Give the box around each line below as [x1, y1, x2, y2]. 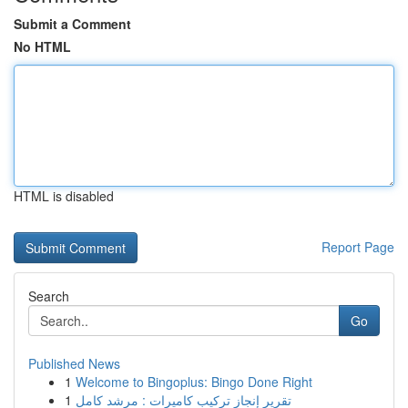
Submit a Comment [14, 15, 131, 33]
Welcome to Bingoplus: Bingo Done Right [76, 372, 312, 391]
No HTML [14, 37, 71, 56]
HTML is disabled [14, 187, 114, 205]
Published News [28, 354, 120, 372]
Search [28, 287, 69, 305]
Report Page [321, 238, 394, 256]
